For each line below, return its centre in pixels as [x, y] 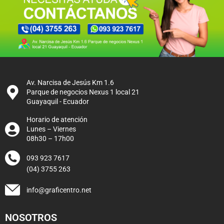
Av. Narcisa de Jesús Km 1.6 [70, 83]
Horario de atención [57, 120]
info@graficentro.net [59, 190]
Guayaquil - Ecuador [57, 102]
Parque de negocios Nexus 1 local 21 [83, 92]
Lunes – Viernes [51, 129]
